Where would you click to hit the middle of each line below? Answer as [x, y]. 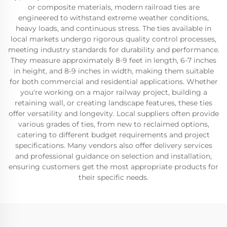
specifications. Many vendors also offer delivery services [113, 145]
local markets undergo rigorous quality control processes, [113, 39]
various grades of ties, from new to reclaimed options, [113, 124]
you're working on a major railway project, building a [113, 92]
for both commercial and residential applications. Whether [113, 82]
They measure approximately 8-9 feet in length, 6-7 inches [113, 60]
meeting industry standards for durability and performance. [113, 50]
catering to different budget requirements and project [113, 135]
